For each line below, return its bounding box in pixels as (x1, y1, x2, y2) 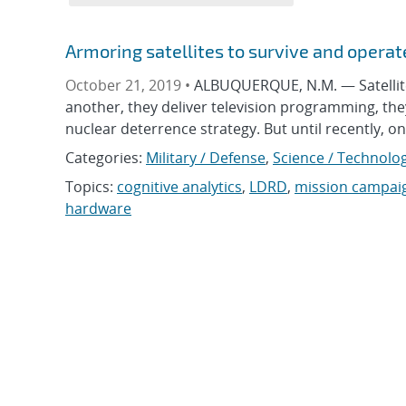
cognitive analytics (117, 177, 242, 197)
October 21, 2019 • (65, 75, 194, 95)
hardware (65, 198, 131, 218)
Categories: (65, 148, 146, 168)
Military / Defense (146, 148, 266, 168)
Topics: (65, 177, 117, 197)
